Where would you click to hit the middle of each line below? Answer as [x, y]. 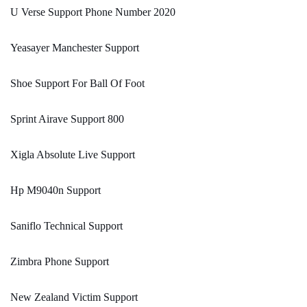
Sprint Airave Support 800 [67, 119]
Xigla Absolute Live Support [73, 155]
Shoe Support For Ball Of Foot [77, 84]
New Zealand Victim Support [74, 297]
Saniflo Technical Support [66, 226]
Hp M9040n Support [56, 191]
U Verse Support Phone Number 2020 [93, 12]
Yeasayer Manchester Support [75, 48]
